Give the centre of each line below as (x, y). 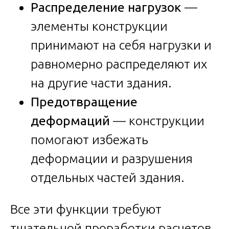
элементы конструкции (99, 26)
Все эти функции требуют (86, 209)
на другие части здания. (101, 83)
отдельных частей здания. (108, 177)
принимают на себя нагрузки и (121, 45)
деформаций (70, 120)
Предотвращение (84, 101)
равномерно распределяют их (119, 64)
